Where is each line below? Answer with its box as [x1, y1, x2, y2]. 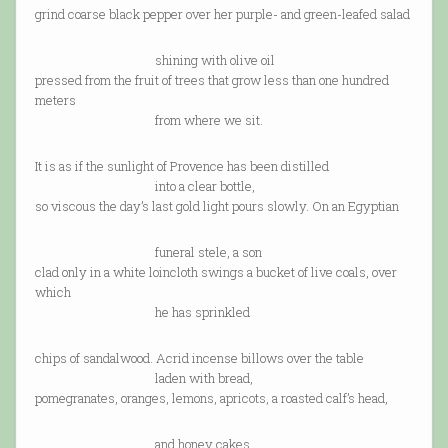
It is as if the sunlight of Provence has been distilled [34, 157, 329, 176]
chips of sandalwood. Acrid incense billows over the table [34, 349, 364, 368]
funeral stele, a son [34, 243, 262, 262]
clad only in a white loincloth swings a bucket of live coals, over [34, 263, 397, 282]
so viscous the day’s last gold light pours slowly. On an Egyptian [34, 197, 399, 216]
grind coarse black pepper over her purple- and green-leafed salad [34, 5, 410, 24]
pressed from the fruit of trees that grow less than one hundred [34, 71, 389, 90]
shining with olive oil [34, 51, 275, 70]
